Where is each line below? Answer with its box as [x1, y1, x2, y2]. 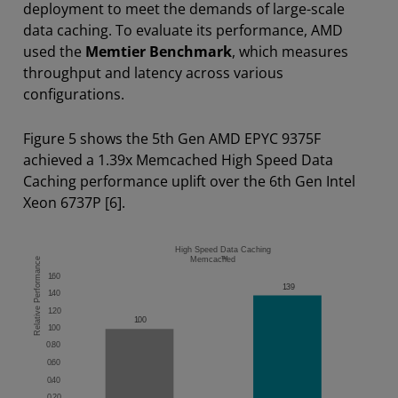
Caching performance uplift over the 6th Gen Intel [23, 171, 355, 191]
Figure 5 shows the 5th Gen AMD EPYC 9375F [23, 128, 321, 148]
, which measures [232, 41, 348, 61]
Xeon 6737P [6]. [23, 192, 125, 212]
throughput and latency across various [23, 62, 283, 83]
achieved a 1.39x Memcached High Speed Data [23, 149, 333, 170]
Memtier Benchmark [85, 41, 232, 61]
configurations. [23, 84, 124, 104]
